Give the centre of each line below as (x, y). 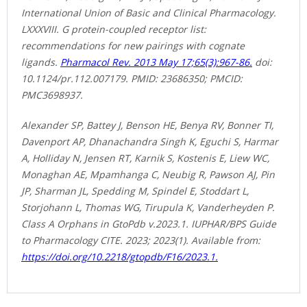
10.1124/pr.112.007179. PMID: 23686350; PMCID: (132, 78)
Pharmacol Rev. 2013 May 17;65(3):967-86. (156, 62)
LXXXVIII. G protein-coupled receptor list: (114, 29)
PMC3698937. (52, 95)
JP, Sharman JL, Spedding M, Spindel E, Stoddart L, (135, 191)
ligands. (41, 62)
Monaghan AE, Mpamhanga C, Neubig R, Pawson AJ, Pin (148, 174)
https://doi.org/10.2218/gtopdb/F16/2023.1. (120, 256)
